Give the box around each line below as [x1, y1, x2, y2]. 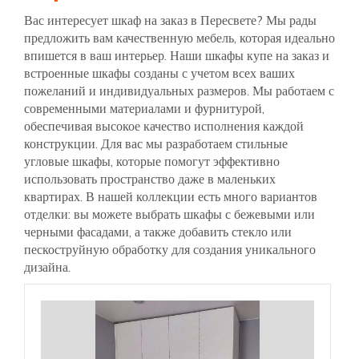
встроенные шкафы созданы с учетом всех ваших [24, 64, 295, 81]
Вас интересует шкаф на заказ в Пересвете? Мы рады [24, 11, 317, 28]
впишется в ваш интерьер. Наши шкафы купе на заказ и [24, 46, 329, 63]
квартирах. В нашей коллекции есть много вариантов [24, 188, 317, 204]
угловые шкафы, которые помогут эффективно [24, 152, 280, 169]
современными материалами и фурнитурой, [24, 99, 264, 116]
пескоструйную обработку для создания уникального [24, 240, 316, 257]
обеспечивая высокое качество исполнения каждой [24, 117, 304, 134]
